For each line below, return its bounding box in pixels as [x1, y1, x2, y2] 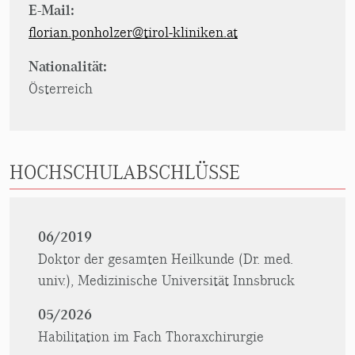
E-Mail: [29, 2, 74, 20]
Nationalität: [29, 58, 107, 76]
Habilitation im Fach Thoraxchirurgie [38, 328, 264, 345]
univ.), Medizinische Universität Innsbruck [38, 272, 295, 289]
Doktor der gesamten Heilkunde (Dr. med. [38, 250, 293, 268]
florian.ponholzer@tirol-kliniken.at [29, 24, 238, 41]
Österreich [29, 80, 93, 97]
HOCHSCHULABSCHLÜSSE [10, 161, 240, 185]
